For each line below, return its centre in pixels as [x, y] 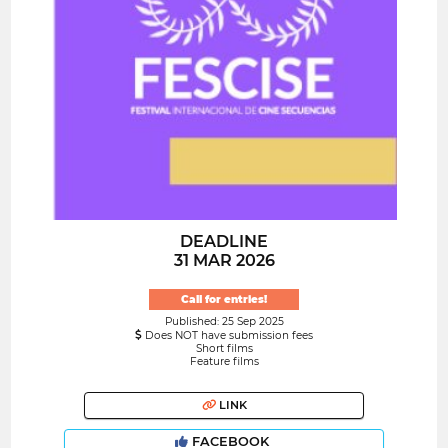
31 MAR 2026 [224, 261]
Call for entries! [224, 299]
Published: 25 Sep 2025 [224, 321]
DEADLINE [224, 242]
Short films [224, 348]
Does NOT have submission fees [227, 335]
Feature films [224, 361]
